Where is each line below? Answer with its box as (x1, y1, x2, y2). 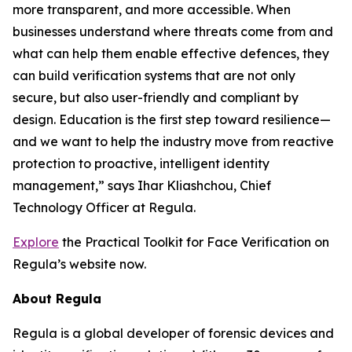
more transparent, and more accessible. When (13, 2, 291, 18)
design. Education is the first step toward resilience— (13, 112, 331, 128)
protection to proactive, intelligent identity (13, 156, 269, 172)
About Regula (13, 291, 101, 307)
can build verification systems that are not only (13, 68, 295, 84)
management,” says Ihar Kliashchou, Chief (13, 178, 271, 194)
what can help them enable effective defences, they (13, 46, 329, 62)
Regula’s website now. (13, 256, 146, 273)
